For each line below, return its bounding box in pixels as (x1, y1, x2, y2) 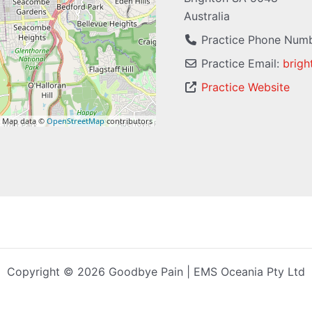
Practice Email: (201, 56, 283, 71)
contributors (104, 116, 153, 127)
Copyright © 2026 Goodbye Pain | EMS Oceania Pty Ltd (7, 265, 305, 279)
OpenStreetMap (47, 116, 104, 127)
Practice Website (201, 80, 290, 95)
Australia (184, 9, 230, 24)
